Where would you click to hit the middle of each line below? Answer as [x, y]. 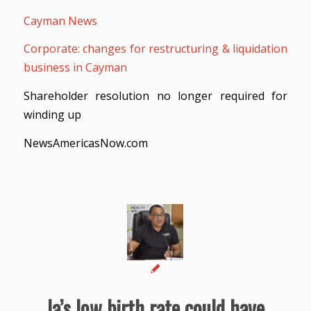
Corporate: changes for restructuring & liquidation [155, 49]
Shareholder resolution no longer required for [155, 96]
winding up [52, 115]
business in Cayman [75, 68]
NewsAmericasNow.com [85, 143]
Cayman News [60, 20]
